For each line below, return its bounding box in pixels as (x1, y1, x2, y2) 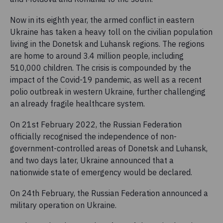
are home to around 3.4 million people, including (10, 51, 184, 61)
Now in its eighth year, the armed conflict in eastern (10, 15, 194, 25)
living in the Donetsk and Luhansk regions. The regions (10, 39, 205, 49)
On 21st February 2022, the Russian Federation (10, 119, 182, 130)
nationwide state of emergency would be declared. (10, 167, 192, 178)
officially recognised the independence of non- (10, 131, 177, 142)
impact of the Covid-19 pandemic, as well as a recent (10, 75, 202, 85)
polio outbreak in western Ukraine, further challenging (10, 87, 206, 97)
